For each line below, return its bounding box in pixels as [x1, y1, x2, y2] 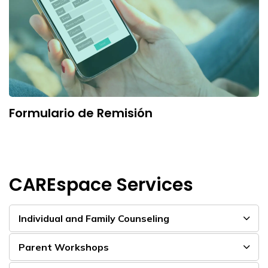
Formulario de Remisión [9, 104, 153, 121]
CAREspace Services [9, 172, 193, 197]
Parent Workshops [19, 240, 109, 253]
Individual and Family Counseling [19, 212, 169, 224]
